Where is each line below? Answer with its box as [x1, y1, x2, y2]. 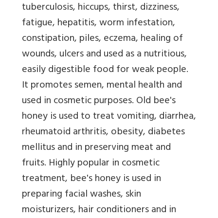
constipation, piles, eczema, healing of [22, 30, 183, 48]
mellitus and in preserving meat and [22, 139, 171, 157]
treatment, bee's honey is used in [22, 170, 161, 188]
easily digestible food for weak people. [22, 61, 188, 79]
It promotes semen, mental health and [22, 76, 182, 95]
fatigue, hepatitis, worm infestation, [22, 14, 175, 33]
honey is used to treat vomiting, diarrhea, [22, 108, 196, 126]
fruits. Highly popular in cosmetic [22, 154, 160, 173]
